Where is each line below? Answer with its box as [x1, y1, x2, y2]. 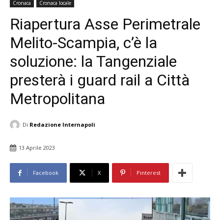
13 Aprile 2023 [19, 144, 55, 152]
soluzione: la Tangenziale [10, 52, 177, 71]
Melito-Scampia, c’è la [10, 33, 157, 52]
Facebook [33, 169, 58, 177]
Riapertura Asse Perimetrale [10, 15, 200, 33]
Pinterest [137, 169, 161, 177]
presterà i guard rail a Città [10, 71, 190, 89]
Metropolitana [10, 89, 105, 108]
